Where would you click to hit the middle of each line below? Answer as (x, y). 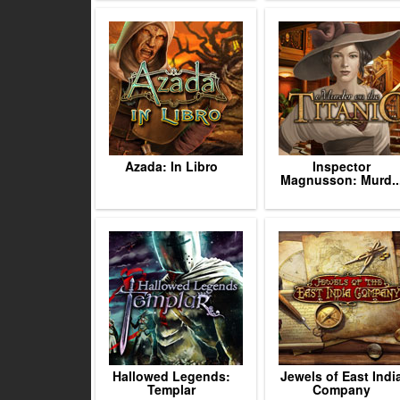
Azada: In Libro (171, 166)
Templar (171, 389)
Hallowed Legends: (171, 376)
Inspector (341, 166)
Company (341, 389)
